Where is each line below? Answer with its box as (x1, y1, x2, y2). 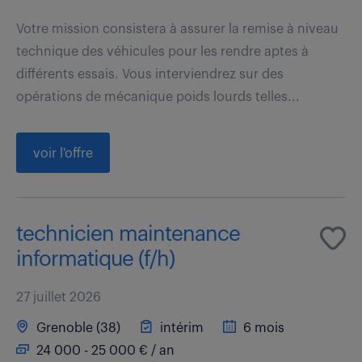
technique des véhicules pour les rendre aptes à (16, 44, 309, 58)
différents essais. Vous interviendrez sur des (16, 67, 284, 81)
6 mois (240, 321, 284, 335)
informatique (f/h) (16, 248, 175, 270)
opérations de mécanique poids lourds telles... (16, 90, 300, 103)
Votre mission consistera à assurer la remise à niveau (16, 22, 339, 36)
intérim (157, 321, 204, 335)
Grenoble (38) (33, 321, 120, 335)
